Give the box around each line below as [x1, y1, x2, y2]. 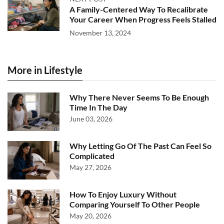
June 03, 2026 [69, 114, 112, 123]
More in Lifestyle [7, 64, 82, 76]
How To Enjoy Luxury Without [69, 189, 176, 199]
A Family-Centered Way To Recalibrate [69, 4, 208, 14]
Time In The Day [69, 102, 127, 112]
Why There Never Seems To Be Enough [69, 92, 209, 102]
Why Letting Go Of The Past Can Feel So [69, 141, 211, 150]
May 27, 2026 [69, 163, 111, 171]
